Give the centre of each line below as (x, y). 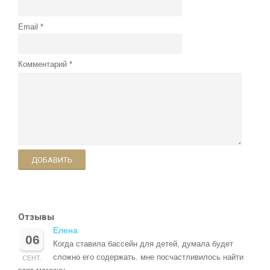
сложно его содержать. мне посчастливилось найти (148, 257)
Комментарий (42, 64)
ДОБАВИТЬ (52, 160)
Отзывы (36, 217)
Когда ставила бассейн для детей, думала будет (143, 244)
